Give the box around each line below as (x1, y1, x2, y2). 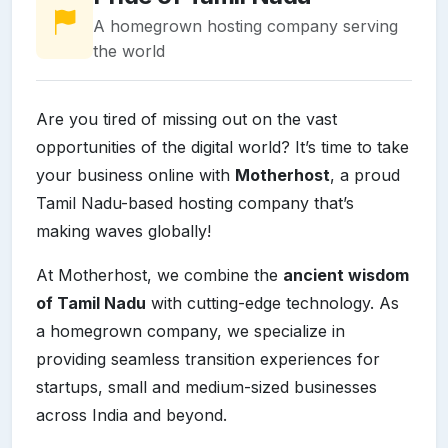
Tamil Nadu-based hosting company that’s (36, 192, 354, 213)
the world (93, 40, 165, 61)
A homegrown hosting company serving (93, 15, 398, 36)
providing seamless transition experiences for (36, 348, 380, 369)
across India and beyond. (36, 404, 227, 425)
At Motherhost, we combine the (36, 264, 283, 285)
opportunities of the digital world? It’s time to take (36, 136, 409, 157)
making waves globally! (36, 220, 211, 241)
